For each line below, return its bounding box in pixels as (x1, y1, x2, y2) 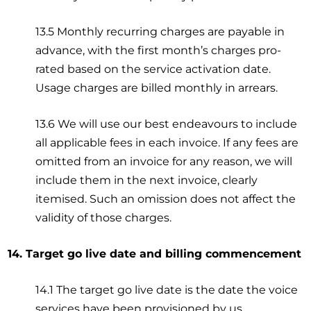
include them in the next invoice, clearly (35, 173, 258, 187)
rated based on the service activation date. (35, 62, 271, 76)
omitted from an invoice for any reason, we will (35, 154, 293, 168)
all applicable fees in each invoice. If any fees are (35, 135, 299, 149)
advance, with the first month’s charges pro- (35, 43, 282, 57)
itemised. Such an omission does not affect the (35, 192, 296, 205)
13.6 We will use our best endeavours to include (35, 117, 298, 131)
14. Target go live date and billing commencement (8, 246, 302, 260)
